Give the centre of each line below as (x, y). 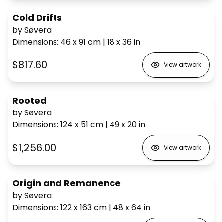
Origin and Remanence (67, 183)
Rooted (29, 100)
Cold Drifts (37, 17)
